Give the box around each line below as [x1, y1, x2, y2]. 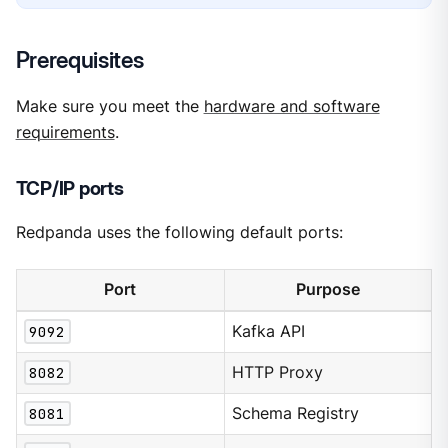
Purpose [295, 280, 360, 300]
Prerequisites [15, 45, 144, 73]
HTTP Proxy [232, 363, 324, 383]
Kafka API [232, 322, 306, 342]
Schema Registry [232, 404, 360, 424]
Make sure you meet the [15, 97, 204, 117]
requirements [15, 123, 115, 143]
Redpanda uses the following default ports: [15, 222, 343, 242]
